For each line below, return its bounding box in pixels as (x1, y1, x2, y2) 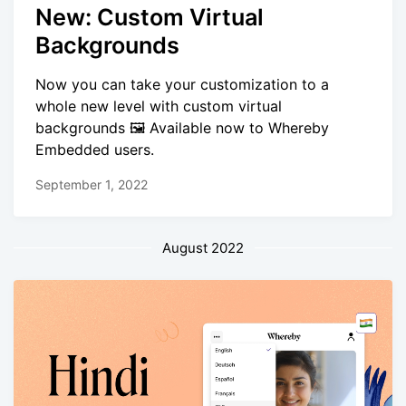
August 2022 (162, 238, 244, 256)
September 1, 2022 (35, 176, 148, 192)
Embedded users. (35, 140, 154, 159)
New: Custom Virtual (35, 4, 264, 32)
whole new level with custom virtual (35, 96, 282, 115)
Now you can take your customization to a (35, 74, 329, 93)
